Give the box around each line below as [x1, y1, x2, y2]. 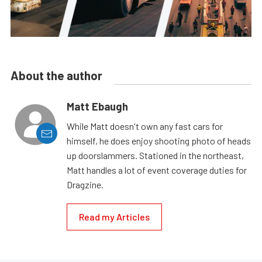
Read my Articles [79, 211, 150, 223]
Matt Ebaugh [67, 100, 128, 113]
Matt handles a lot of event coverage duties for [67, 164, 247, 176]
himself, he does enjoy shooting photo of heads [67, 135, 251, 147]
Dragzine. [67, 179, 104, 191]
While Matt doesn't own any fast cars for [67, 120, 223, 132]
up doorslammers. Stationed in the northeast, [67, 150, 244, 161]
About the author [11, 68, 102, 83]
